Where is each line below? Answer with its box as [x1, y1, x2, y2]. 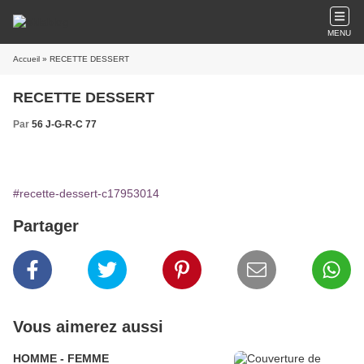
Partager [13, 217, 79, 235]
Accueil [13, 54, 40, 63]
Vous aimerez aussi [13, 318, 163, 336]
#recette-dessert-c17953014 [13, 187, 159, 200]
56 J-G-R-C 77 [32, 119, 97, 130]
